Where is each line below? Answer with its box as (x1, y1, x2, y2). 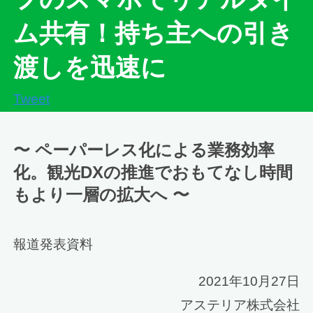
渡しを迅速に (13, 54, 167, 82)
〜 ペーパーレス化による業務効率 (13, 140, 275, 159)
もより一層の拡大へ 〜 (13, 184, 190, 204)
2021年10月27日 (198, 273, 300, 289)
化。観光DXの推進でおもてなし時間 (13, 162, 293, 182)
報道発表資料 (13, 236, 94, 252)
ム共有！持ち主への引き (13, 20, 294, 48)
